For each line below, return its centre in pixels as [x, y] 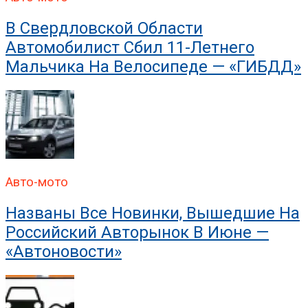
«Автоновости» [64, 251]
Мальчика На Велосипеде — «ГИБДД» [153, 67]
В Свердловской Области [104, 29]
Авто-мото [37, 182]
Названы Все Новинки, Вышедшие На [153, 213]
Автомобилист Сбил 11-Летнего [130, 48]
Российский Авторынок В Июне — [137, 232]
